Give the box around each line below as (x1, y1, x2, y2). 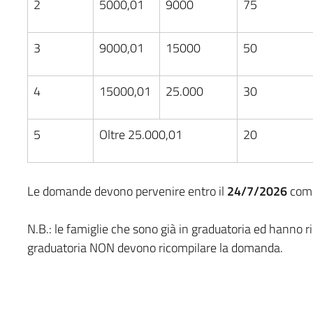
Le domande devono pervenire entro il (27, 181, 227, 201)
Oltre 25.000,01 (99, 124, 182, 144)
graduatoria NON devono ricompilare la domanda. (27, 238, 283, 257)
